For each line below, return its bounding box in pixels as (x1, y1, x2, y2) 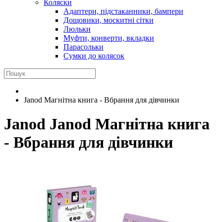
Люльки (63, 25, 91, 33)
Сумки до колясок (63, 52, 124, 60)
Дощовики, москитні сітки (63, 16, 154, 24)
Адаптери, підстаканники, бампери (63, 7, 183, 15)
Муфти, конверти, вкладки (63, 34, 154, 42)
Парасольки (63, 43, 104, 51)
